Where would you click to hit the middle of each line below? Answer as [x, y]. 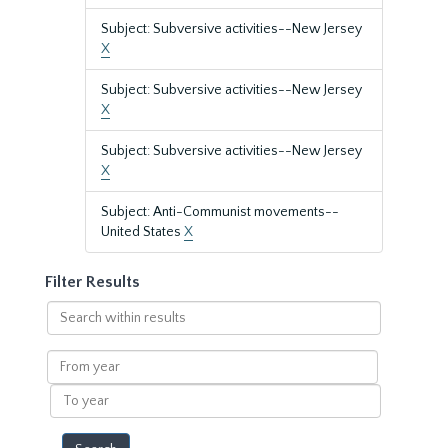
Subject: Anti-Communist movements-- [220, 212]
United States [142, 232]
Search [67, 310]
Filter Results [92, 282]
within [66, 330]
